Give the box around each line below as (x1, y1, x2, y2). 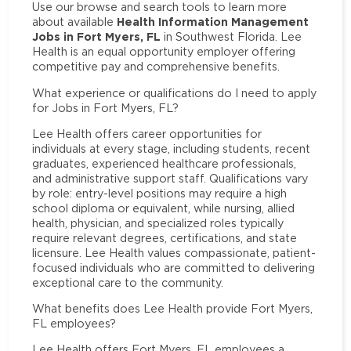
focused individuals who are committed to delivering (32, 261, 316, 273)
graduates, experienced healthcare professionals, (32, 157, 297, 169)
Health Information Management (117, 14, 309, 30)
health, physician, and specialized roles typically (32, 216, 284, 229)
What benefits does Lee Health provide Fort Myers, (32, 302, 313, 315)
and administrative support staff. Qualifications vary (32, 172, 309, 184)
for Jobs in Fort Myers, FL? (32, 101, 179, 114)
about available (32, 16, 118, 28)
